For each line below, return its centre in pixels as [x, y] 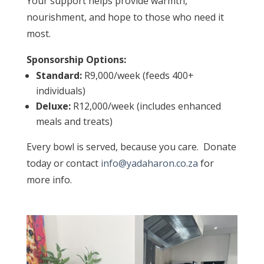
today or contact [63, 164]
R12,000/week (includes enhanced [146, 106]
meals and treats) [74, 122]
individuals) [60, 91]
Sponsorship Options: [76, 60]
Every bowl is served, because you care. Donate [131, 147]
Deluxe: [53, 106]
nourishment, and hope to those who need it [125, 17]
